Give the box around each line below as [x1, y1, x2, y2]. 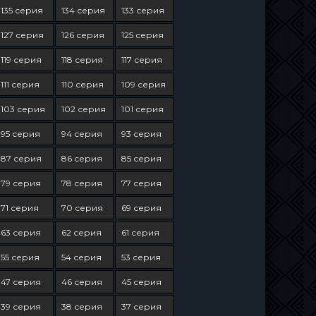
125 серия [121, 30, 164, 40]
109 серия [121, 79, 166, 90]
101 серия [121, 104, 164, 114]
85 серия [121, 153, 162, 164]
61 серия [121, 227, 159, 238]
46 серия [61, 276, 102, 287]
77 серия [121, 178, 162, 188]
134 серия [61, 5, 105, 16]
